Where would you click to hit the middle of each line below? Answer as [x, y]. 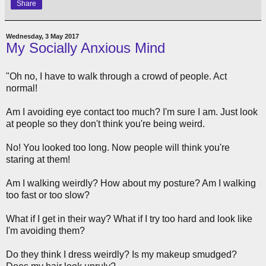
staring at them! [38, 159]
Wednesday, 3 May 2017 [42, 36]
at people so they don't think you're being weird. [105, 123]
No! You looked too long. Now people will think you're [118, 147]
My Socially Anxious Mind [85, 47]
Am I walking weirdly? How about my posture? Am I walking [131, 183]
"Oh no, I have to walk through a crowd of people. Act [116, 76]
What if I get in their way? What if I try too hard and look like [129, 218]
